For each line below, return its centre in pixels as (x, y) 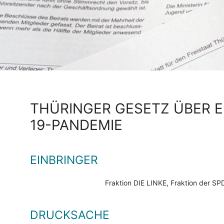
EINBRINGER (64, 160)
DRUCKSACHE (70, 215)
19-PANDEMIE (76, 125)
